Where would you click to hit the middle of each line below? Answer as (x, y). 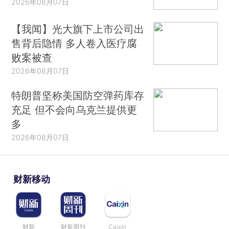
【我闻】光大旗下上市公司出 (78, 29)
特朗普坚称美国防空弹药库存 (78, 96)
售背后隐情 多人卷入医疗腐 (74, 43)
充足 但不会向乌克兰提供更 (74, 110)
